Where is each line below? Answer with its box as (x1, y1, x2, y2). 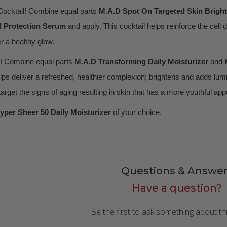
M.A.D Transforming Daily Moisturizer (74, 57, 208, 66)
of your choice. (113, 108, 162, 117)
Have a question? (132, 182, 222, 195)
